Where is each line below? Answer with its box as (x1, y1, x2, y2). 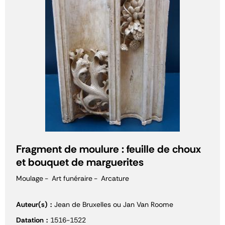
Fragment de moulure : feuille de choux (16, 142, 201, 156)
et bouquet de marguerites (16, 155, 144, 169)
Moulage (16, 174, 43, 183)
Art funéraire (52, 174, 92, 183)
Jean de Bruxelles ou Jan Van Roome (54, 200, 173, 209)
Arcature (101, 174, 129, 183)
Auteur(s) (16, 200, 48, 209)
